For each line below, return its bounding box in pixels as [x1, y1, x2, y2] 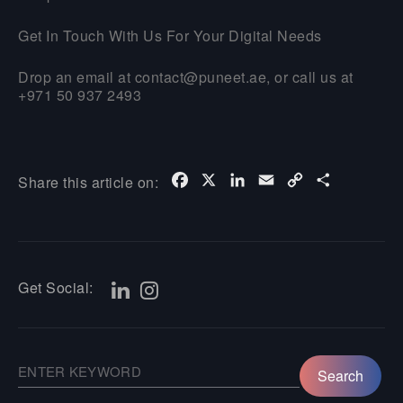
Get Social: [18, 276, 94, 298]
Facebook [191, 168, 257, 190]
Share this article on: [18, 171, 158, 193]
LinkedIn [248, 168, 307, 190]
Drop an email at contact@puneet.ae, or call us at [18, 66, 354, 87]
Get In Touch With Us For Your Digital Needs [18, 24, 322, 46]
